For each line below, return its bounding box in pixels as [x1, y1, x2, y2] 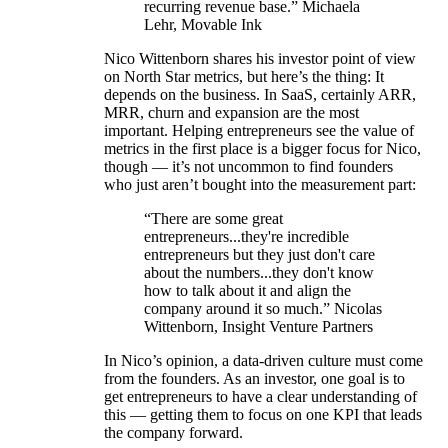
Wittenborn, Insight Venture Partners [144, 318, 373, 336]
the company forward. [104, 424, 243, 442]
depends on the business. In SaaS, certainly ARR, [104, 86, 416, 104]
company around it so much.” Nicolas [144, 300, 382, 318]
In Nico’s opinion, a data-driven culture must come [104, 352, 423, 370]
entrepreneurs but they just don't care [144, 246, 375, 264]
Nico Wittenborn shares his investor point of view [104, 50, 416, 68]
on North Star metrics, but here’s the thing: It [104, 68, 384, 86]
